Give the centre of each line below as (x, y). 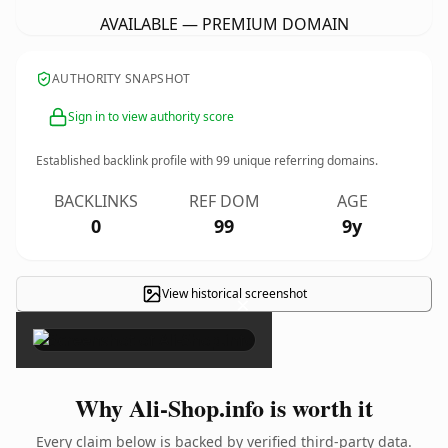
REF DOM (224, 201)
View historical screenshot (234, 293)
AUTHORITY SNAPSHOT (121, 78)
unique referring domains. (304, 160)
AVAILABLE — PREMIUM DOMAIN (224, 24)
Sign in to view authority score (151, 116)
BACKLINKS (96, 201)
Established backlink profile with (126, 160)
